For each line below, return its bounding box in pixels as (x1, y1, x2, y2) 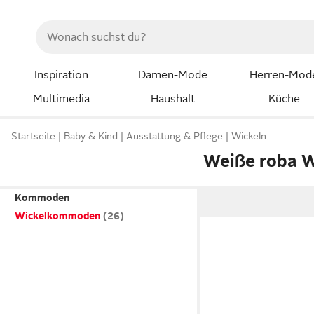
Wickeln (231, 130, 266, 142)
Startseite (11, 130, 55, 142)
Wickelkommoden (15, 210, 100, 221)
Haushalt (150, 92, 195, 105)
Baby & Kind (64, 130, 118, 142)
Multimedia (32, 92, 90, 105)
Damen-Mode (137, 69, 207, 81)
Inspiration (34, 69, 88, 81)
